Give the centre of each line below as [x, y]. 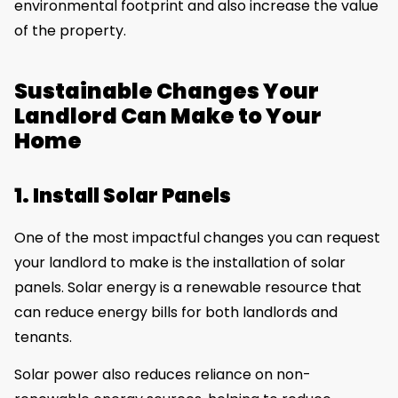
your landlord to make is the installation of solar [180, 263]
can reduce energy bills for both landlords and [176, 313]
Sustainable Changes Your [167, 92]
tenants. [43, 338]
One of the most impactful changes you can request [197, 238]
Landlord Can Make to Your [168, 116]
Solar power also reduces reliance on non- [163, 375]
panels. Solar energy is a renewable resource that [188, 288]
